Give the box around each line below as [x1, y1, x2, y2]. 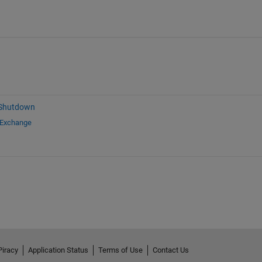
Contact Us [152, 245, 189, 254]
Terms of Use [98, 245, 143, 254]
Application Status [27, 245, 88, 254]
